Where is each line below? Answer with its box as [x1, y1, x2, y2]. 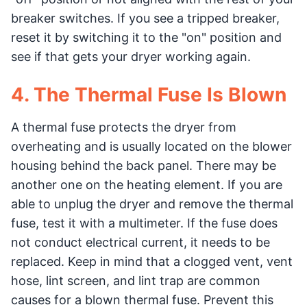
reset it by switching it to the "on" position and [11, 30, 282, 45]
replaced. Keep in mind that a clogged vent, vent [11, 254, 293, 269]
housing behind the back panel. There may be [11, 158, 276, 173]
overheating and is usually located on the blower [11, 139, 292, 153]
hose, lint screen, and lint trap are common [11, 273, 260, 288]
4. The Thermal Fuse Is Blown [11, 83, 286, 106]
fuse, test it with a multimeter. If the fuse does [11, 216, 278, 230]
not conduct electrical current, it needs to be [11, 235, 270, 249]
